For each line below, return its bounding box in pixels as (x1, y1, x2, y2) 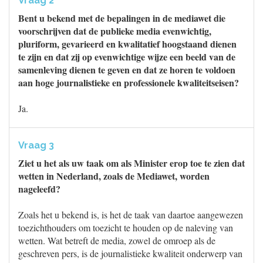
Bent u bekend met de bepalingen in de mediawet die (18, 11, 225, 25)
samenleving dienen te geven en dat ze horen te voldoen (18, 63, 235, 76)
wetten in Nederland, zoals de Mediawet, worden (18, 169, 210, 183)
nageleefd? (18, 182, 60, 195)
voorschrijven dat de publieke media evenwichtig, (18, 24, 211, 38)
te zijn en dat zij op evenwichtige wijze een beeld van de (18, 50, 235, 63)
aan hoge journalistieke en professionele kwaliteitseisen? (18, 76, 239, 89)
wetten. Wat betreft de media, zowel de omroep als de (18, 234, 215, 247)
